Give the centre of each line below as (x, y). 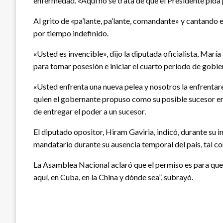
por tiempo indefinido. (71, 33)
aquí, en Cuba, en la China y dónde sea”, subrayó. (113, 177)
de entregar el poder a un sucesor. (90, 111)
